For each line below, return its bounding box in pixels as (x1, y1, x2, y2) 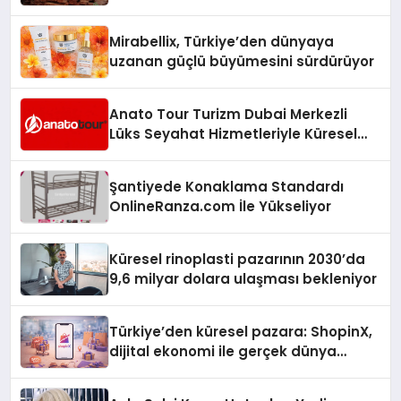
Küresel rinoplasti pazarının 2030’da (109, 250, 366, 269)
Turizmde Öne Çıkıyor (109, 144, 262, 163)
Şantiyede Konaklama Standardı (109, 177, 345, 196)
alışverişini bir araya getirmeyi (109, 362, 325, 380)
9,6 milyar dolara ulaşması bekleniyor (109, 269, 378, 288)
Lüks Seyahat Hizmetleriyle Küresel (109, 124, 358, 143)
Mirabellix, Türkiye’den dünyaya (109, 32, 335, 51)
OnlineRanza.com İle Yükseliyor (109, 197, 332, 216)
